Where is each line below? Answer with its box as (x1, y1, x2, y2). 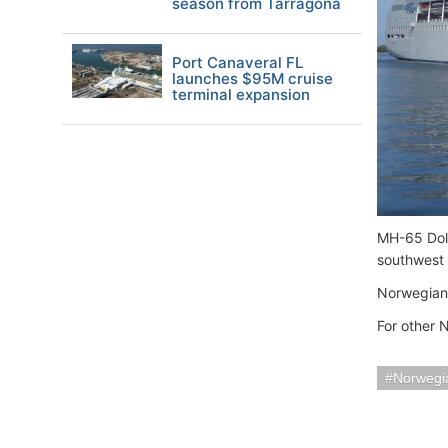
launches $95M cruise (172, 69, 333, 88)
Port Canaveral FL (172, 53, 303, 72)
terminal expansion (172, 85, 310, 104)
